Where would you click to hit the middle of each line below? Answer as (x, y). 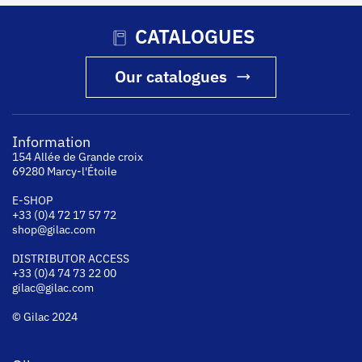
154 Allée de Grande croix (78, 156)
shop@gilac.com (54, 229)
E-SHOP (32, 200)
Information (51, 141)
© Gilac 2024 (45, 316)
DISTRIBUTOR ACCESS (71, 258)
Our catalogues (171, 76)
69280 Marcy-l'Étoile (65, 171)
